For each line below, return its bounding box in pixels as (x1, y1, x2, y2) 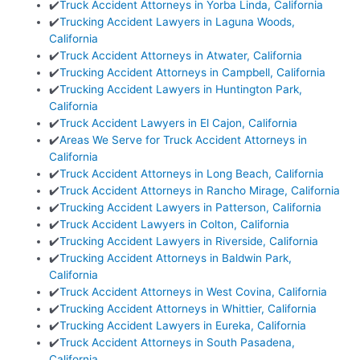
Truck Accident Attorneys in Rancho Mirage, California (59, 183, 341, 197)
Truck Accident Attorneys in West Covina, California (59, 284, 328, 298)
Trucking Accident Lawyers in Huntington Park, (59, 82, 303, 96)
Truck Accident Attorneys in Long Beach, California (59, 166, 325, 180)
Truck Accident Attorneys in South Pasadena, (59, 335, 296, 349)
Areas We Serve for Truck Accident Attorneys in (59, 133, 308, 146)
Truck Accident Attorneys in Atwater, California (59, 48, 303, 62)
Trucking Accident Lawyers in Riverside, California (59, 234, 319, 247)
